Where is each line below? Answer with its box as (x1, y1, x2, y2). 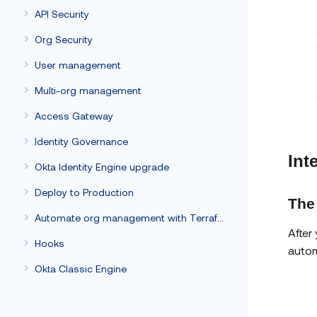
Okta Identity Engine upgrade (35, 161, 169, 173)
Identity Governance (35, 135, 128, 147)
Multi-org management (35, 84, 142, 96)
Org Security (35, 33, 93, 45)
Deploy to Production (35, 186, 134, 198)
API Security (35, 8, 89, 20)
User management (35, 59, 121, 71)
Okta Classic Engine (35, 263, 127, 275)
